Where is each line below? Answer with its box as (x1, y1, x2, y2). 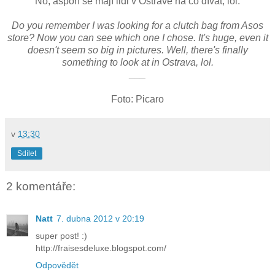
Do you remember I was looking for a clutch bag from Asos (12, 20, 263, 31)
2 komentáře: (6, 180, 76, 193)
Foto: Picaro (111, 94, 164, 105)
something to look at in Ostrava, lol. (61, 57, 214, 68)
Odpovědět (36, 260, 79, 270)
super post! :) (36, 230, 87, 241)
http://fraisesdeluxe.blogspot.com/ (36, 242, 166, 253)
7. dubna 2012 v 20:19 (56, 213, 144, 223)
